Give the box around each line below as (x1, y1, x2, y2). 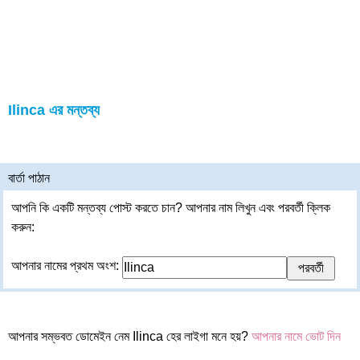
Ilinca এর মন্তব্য (8, 102, 100, 118)
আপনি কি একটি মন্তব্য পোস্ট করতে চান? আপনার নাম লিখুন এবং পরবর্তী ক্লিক (11, 201, 330, 215)
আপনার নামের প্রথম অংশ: (11, 259, 122, 272)
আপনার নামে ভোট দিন (252, 329, 341, 343)
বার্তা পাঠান (8, 171, 50, 185)
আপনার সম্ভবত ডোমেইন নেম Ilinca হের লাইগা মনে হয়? (8, 329, 252, 343)
